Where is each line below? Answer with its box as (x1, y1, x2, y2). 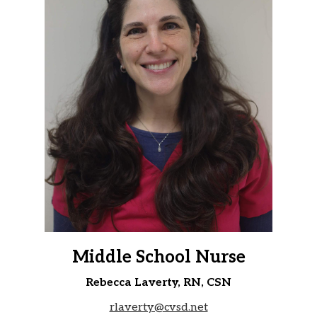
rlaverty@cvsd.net (109, 300, 208, 314)
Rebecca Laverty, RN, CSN (86, 275, 231, 289)
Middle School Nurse (71, 246, 246, 267)
